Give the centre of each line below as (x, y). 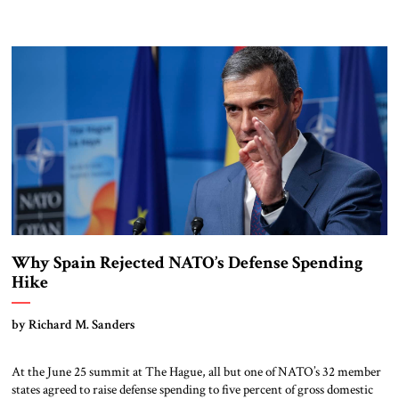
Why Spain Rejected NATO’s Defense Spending (187, 262)
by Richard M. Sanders (73, 324)
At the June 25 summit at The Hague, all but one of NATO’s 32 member (196, 371)
